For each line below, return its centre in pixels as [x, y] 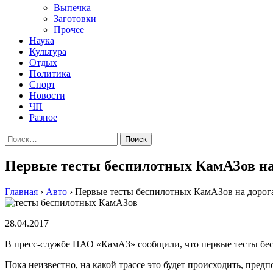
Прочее [69, 30]
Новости [47, 95]
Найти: [19, 137]
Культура [48, 51]
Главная [21, 191]
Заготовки [75, 19]
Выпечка [72, 8]
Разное [43, 117]
